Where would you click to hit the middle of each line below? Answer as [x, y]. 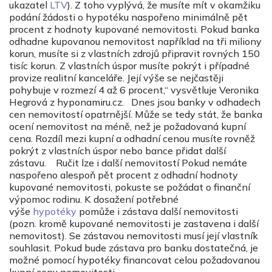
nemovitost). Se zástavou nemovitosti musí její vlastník [134, 235]
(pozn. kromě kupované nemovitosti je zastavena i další [134, 223]
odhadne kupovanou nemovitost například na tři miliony [135, 41]
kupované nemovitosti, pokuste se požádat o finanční [130, 187]
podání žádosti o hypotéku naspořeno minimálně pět [128, 17]
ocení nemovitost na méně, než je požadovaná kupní [127, 126]
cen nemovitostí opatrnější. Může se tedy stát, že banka [136, 114]
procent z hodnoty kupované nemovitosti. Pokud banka [134, 29]
